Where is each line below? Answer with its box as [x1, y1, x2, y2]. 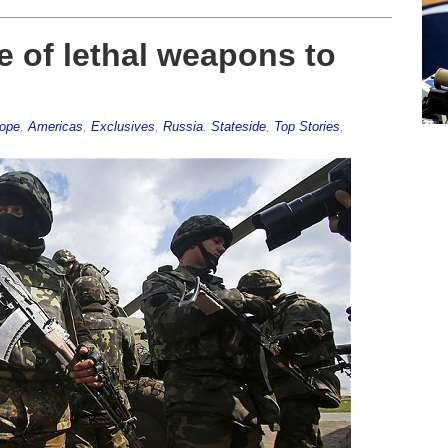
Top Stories [273, 118, 340, 134]
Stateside [210, 118, 266, 134]
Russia [162, 118, 203, 134]
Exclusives [90, 118, 155, 134]
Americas [27, 118, 83, 134]
